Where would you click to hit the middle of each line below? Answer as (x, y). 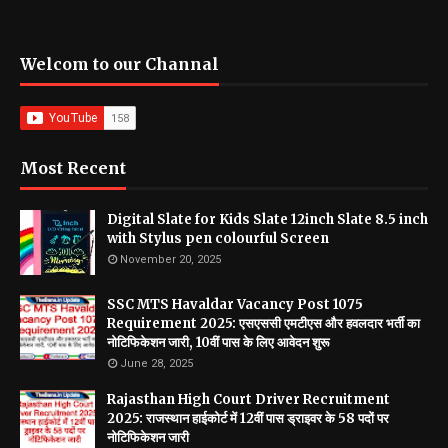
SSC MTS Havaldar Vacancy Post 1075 (235, 304)
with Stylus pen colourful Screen (218, 238)
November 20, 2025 (170, 259)
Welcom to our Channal (119, 64)
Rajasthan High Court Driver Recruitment (248, 399)
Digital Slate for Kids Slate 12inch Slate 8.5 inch (267, 219)
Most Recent (73, 168)
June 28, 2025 (156, 363)
